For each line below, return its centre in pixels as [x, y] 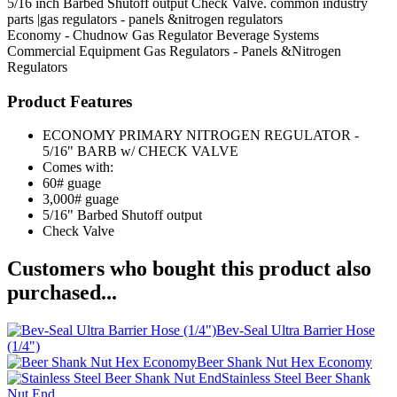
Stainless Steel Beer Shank [296, 378]
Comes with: [78, 167]
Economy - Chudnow [68, 35]
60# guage [72, 183]
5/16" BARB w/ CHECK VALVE [140, 152]
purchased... [62, 293]
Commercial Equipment [74, 51]
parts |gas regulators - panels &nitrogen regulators [145, 19]
